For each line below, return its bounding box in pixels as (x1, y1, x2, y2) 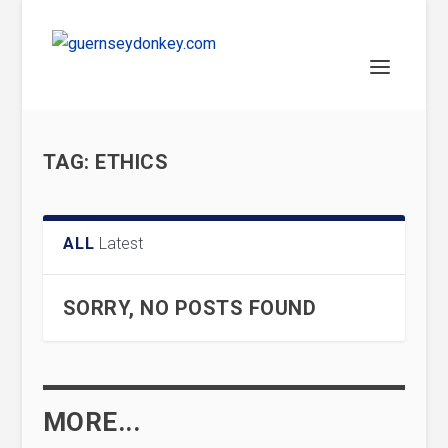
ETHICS (95, 150, 169, 174)
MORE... (42, 407, 141, 437)
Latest (99, 234, 144, 253)
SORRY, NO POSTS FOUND (62, 296, 317, 320)
